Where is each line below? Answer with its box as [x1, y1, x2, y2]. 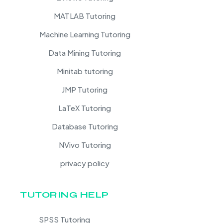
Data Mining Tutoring [48, 47, 121, 57]
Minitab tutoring [56, 66, 113, 76]
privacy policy [60, 158, 110, 168]
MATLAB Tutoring [54, 10, 116, 20]
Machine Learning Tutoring [39, 29, 130, 39]
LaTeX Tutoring [58, 103, 111, 112]
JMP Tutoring [62, 84, 108, 94]
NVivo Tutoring [58, 139, 111, 149]
